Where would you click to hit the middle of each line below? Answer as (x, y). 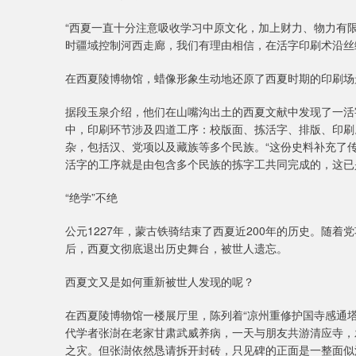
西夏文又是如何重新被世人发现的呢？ (160, 281)
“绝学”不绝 (91, 197)
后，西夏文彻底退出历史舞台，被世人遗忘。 (176, 248)
